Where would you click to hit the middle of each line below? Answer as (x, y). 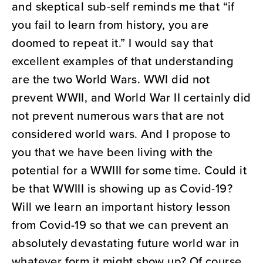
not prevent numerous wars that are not (118, 116)
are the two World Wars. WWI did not (111, 79)
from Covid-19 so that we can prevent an (120, 225)
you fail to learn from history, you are (110, 25)
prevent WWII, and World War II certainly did (131, 97)
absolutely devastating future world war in (126, 243)
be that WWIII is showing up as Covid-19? (122, 188)
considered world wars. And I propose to (121, 134)
